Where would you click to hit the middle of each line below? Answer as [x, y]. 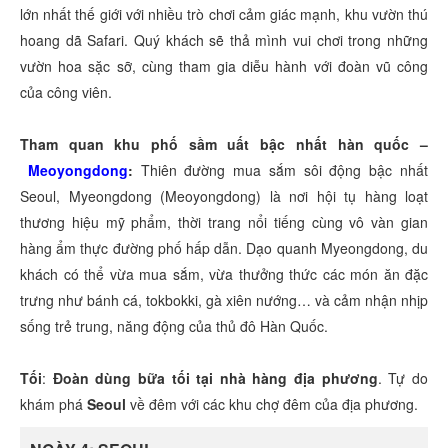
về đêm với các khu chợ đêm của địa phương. [272, 404]
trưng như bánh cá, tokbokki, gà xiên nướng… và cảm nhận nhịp [224, 300]
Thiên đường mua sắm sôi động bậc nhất [280, 170]
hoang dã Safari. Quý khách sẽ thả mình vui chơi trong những [224, 40]
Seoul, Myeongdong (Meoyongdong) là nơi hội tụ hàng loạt [224, 196]
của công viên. [66, 92]
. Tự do [403, 378]
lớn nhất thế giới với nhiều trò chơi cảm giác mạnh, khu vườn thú [224, 14]
